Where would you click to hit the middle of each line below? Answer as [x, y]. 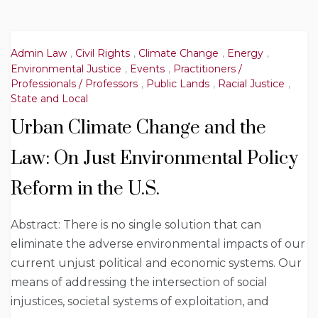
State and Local [49, 99]
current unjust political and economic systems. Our [156, 263]
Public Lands [178, 83]
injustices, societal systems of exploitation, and [140, 302]
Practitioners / [208, 68]
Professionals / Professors [74, 83]
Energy [245, 54]
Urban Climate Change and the [138, 128]
